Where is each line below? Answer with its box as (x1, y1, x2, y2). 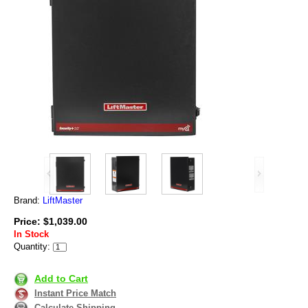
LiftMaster (43, 195, 82, 206)
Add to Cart (34, 272, 88, 284)
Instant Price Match (34, 287, 116, 298)
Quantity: (14, 241, 50, 252)
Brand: (14, 195, 43, 206)
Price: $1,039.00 (14, 216, 87, 228)
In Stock (14, 229, 49, 240)
